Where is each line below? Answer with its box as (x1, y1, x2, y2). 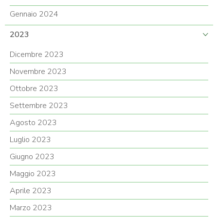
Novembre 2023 (10, 66, 67, 77)
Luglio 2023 (10, 134, 51, 145)
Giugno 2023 (10, 151, 54, 163)
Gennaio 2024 (10, 9, 58, 20)
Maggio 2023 (10, 168, 56, 180)
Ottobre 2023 (10, 83, 58, 94)
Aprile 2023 (10, 185, 52, 197)
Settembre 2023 (10, 100, 68, 111)
